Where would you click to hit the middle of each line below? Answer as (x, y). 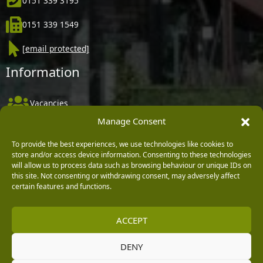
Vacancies (49, 103)
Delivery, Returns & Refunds (83, 144)
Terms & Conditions (67, 163)
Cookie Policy (55, 201)
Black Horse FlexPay (68, 221)
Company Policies (63, 124)
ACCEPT (131, 220)
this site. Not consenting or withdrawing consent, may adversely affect (126, 176)
